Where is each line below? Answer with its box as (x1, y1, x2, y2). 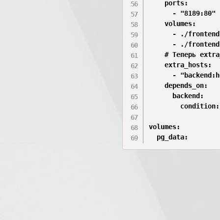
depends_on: (149, 82, 208, 89)
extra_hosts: (149, 61, 212, 69)
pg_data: (149, 133, 189, 141)
